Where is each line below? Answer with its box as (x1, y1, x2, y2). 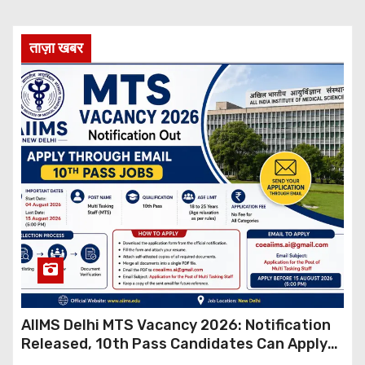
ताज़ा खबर (29, 38, 83, 57)
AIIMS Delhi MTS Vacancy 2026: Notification (21, 315, 331, 334)
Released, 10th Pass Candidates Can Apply (21, 334, 328, 353)
